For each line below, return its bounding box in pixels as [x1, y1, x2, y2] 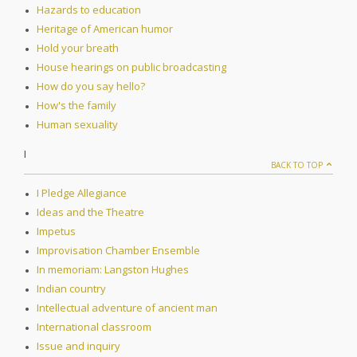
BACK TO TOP [271, 159, 325, 171]
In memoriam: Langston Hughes [37, 262, 189, 277]
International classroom [37, 320, 151, 335]
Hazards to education [37, 2, 141, 18]
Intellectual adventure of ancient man [37, 300, 218, 316]
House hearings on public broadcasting [37, 60, 226, 75]
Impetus [37, 224, 76, 239]
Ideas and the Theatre [37, 205, 144, 220]
